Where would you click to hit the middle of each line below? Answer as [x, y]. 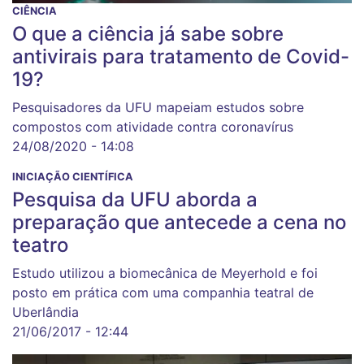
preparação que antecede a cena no [179, 222]
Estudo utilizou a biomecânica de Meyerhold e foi [165, 273]
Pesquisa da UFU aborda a [135, 199]
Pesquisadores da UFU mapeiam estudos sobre [158, 107]
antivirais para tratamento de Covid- [181, 56]
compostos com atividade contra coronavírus [153, 126]
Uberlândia [45, 312]
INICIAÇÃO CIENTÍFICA [73, 176]
